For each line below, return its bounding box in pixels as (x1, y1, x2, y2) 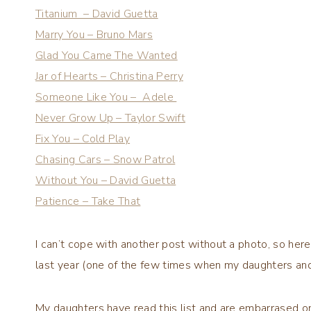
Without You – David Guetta (35, 172, 176, 188)
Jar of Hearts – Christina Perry (35, 68, 183, 84)
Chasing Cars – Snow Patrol (35, 151, 176, 167)
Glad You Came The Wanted (35, 47, 178, 63)
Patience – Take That (35, 193, 141, 209)
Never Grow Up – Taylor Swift (35, 110, 185, 126)
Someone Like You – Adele (35, 89, 177, 105)
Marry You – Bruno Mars (35, 26, 153, 42)
